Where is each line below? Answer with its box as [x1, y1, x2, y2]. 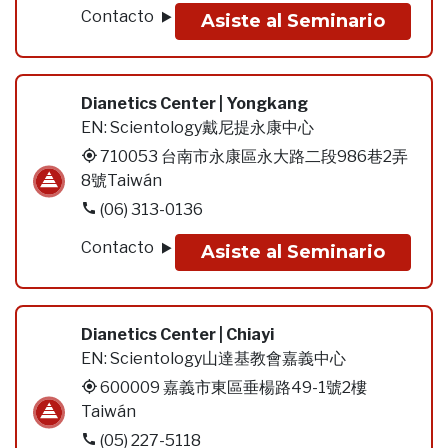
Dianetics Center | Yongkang [81, 94, 308, 113]
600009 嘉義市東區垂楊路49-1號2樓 [100, 378, 367, 397]
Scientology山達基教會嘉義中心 [110, 349, 346, 368]
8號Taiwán [81, 171, 162, 190]
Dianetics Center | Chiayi [81, 325, 274, 344]
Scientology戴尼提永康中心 [110, 118, 314, 137]
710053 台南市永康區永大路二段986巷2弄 [100, 147, 408, 166]
